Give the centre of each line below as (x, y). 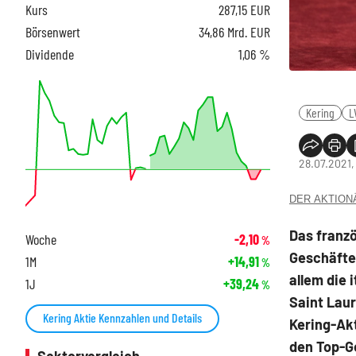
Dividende (50, 54)
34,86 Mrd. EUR (234, 31)
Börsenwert (53, 31)
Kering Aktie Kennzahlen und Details (122, 318)
